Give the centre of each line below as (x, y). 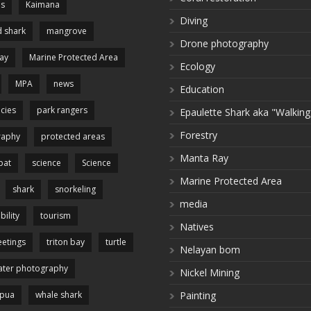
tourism (56, 216)
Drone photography (224, 44)
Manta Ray (204, 158)
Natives (197, 227)
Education (202, 90)
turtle (116, 242)
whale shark (59, 295)
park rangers (62, 110)
